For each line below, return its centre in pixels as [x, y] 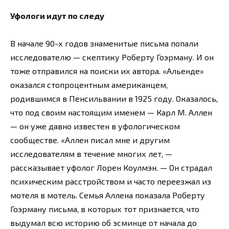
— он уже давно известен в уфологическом [95, 126]
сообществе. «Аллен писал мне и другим [90, 140]
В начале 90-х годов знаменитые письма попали [104, 43]
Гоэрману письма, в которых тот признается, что [105, 209]
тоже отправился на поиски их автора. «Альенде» [107, 71]
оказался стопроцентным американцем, [89, 84]
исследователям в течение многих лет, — [91, 153]
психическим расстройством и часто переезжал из [111, 181]
